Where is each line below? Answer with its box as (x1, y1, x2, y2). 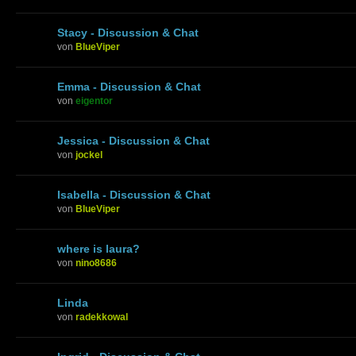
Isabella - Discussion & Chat (57, 188, 211, 201)
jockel (75, 149, 103, 161)
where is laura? (57, 242, 140, 255)
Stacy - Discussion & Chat (57, 25, 199, 39)
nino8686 (75, 257, 117, 269)
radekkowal (75, 311, 128, 323)
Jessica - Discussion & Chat (57, 133, 210, 147)
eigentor (75, 95, 113, 106)
